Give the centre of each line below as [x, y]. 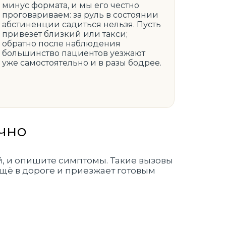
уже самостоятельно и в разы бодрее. [82, 63]
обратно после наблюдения [62, 44]
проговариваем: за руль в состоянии [80, 15]
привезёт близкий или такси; [65, 34]
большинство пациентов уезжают [74, 53]
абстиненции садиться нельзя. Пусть [82, 24]
